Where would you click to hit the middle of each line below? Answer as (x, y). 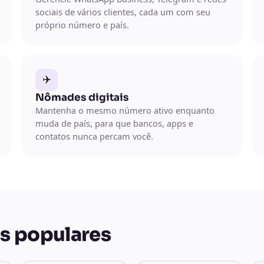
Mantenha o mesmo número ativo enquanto (125, 110)
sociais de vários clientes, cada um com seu (123, 11)
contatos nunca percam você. (94, 136)
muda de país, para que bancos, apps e (114, 123)
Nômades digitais (82, 97)
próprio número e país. (82, 24)
